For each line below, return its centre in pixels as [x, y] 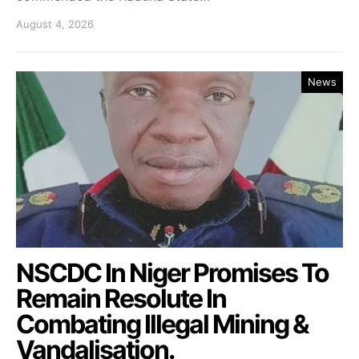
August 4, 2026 [55, 24]
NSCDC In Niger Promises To [172, 272]
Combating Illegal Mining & [162, 324]
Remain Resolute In [121, 298]
